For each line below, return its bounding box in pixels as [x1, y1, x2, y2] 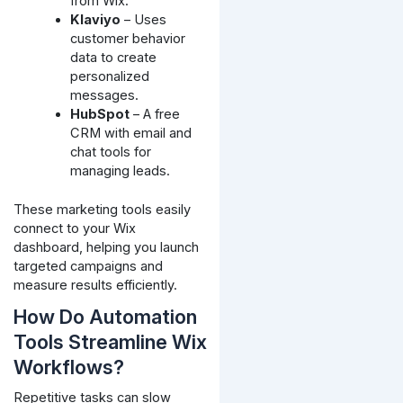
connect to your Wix [13, 219, 136, 237]
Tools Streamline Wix [13, 329, 207, 354]
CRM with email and [70, 125, 193, 142]
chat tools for [70, 144, 152, 161]
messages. [70, 87, 139, 104]
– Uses [121, 12, 167, 29]
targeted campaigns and [13, 257, 163, 274]
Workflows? [13, 354, 124, 379]
